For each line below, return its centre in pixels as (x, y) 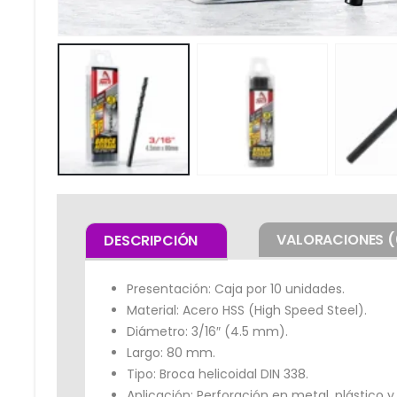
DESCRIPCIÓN (151, 240)
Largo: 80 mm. (171, 352)
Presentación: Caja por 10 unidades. (236, 288)
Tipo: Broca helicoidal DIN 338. (218, 374)
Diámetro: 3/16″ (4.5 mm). (207, 331)
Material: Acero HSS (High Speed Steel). (247, 310)
